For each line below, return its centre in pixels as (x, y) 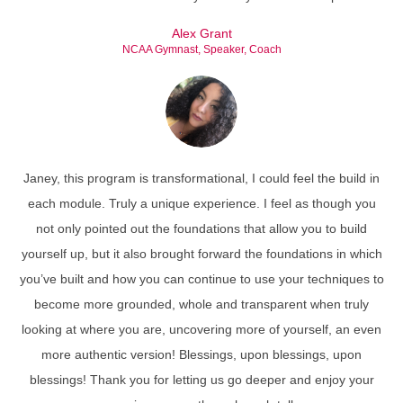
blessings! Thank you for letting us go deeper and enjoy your (201, 380)
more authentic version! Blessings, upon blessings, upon (201, 354)
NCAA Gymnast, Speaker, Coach (201, 49)
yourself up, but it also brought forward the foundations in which (201, 254)
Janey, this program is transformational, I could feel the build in (201, 178)
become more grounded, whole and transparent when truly (201, 304)
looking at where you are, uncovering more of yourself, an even (201, 329)
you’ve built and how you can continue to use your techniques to (201, 279)
